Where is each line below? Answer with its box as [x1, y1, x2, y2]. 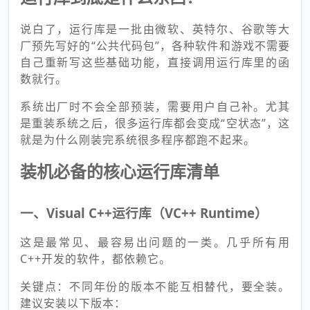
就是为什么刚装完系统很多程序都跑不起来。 [20, 132, 255, 147]
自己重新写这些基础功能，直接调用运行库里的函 [20, 55, 290, 70]
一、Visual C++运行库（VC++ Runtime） [20, 204, 268, 221]
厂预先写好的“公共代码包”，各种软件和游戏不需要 [20, 38, 290, 53]
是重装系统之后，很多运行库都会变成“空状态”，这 [20, 116, 290, 131]
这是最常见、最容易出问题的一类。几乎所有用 [20, 235, 290, 250]
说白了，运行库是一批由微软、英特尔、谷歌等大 [20, 21, 290, 37]
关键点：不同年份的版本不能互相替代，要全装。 [20, 279, 290, 294]
